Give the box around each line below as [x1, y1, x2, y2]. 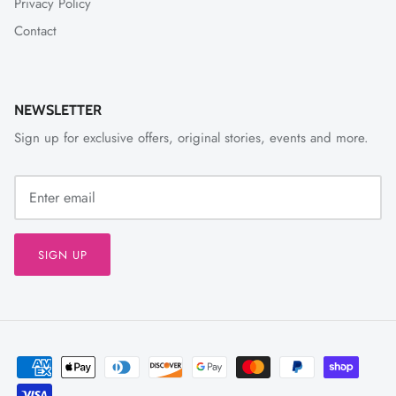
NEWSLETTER [14, 100, 102, 118]
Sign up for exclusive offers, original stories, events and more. [14, 127, 369, 148]
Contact [14, 21, 57, 42]
